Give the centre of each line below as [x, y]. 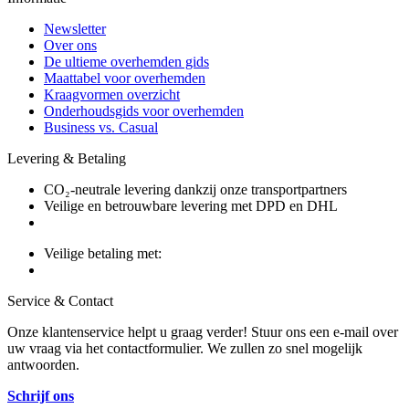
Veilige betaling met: [103, 253]
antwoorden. [43, 364]
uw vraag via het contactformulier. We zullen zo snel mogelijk [185, 348]
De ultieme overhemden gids [126, 61]
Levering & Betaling [67, 158]
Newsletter [75, 28]
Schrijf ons [41, 395]
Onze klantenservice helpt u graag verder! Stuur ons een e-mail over [203, 331]
